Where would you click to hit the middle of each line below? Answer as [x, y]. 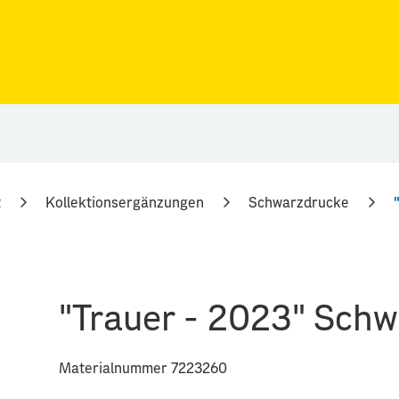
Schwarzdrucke [299, 203]
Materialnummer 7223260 [143, 368]
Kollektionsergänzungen [125, 203]
